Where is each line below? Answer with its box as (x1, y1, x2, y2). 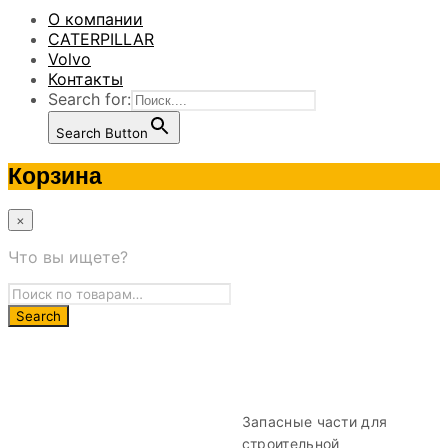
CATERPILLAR (48, 29, 154, 50)
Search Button (56, 125, 148, 142)
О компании (48, 9, 143, 30)
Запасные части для (241, 413, 388, 431)
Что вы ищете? (8, 247, 128, 268)
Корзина (8, 163, 102, 190)
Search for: (48, 89, 131, 110)
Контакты (48, 69, 123, 90)
